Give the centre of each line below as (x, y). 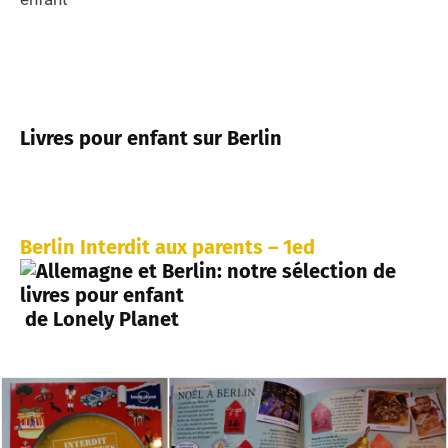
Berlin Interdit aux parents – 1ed (167, 247)
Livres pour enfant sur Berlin (151, 138)
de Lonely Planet (99, 319)
